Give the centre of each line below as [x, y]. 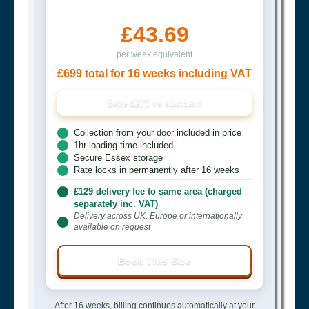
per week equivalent [154, 54]
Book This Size [154, 260]
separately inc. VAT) [116, 203]
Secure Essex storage [118, 157]
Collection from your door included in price [158, 132]
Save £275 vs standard [154, 103]
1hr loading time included [123, 145]
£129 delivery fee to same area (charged [158, 191]
